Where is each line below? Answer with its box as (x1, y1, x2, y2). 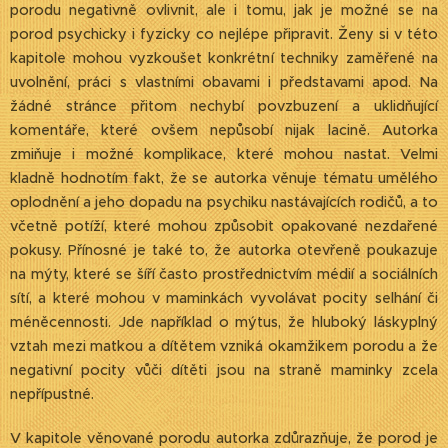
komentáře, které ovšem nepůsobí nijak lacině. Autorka (10, 121, 438, 139)
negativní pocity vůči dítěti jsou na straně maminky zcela (10, 361, 438, 379)
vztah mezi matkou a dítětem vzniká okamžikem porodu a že (10, 337, 438, 355)
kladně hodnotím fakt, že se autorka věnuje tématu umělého (10, 169, 438, 187)
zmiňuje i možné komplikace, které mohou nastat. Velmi (10, 145, 438, 163)
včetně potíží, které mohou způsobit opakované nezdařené (10, 217, 438, 235)
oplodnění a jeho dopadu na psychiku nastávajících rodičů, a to (10, 193, 438, 211)
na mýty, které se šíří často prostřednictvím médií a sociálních (10, 265, 438, 283)
